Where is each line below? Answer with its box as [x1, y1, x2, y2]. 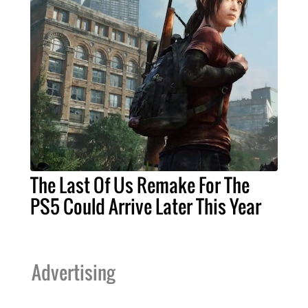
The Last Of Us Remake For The [30, 170, 250, 199]
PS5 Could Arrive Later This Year [30, 192, 261, 220]
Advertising [32, 258, 115, 286]
